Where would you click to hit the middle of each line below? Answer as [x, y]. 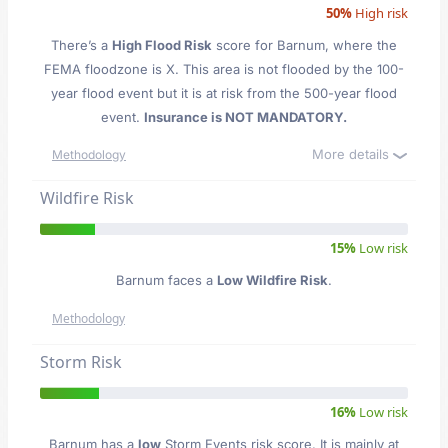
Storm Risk [81, 362]
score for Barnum [268, 45]
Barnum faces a [166, 280]
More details [352, 154]
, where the [361, 45]
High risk [380, 13]
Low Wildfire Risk [272, 280]
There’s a [81, 45]
